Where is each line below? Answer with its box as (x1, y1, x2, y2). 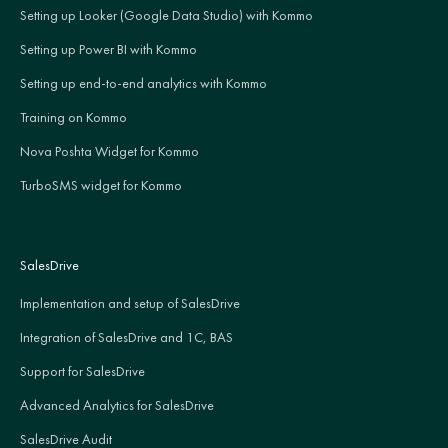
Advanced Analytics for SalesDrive (20, 395, 214, 414)
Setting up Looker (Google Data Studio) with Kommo (20, 5, 313, 24)
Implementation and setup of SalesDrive (20, 293, 240, 312)
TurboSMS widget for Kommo (20, 175, 182, 194)
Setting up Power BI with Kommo (20, 39, 197, 58)
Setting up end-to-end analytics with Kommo (20, 73, 267, 92)
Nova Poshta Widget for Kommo (20, 141, 199, 160)
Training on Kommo (20, 107, 127, 126)
